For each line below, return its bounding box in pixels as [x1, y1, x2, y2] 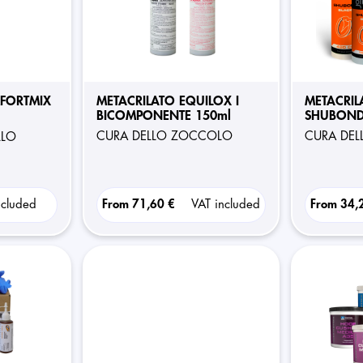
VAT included [190, 199, 260, 211]
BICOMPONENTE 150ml [96, 109, 231, 122]
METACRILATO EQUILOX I [96, 95, 239, 108]
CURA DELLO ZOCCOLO [105, 130, 233, 143]
